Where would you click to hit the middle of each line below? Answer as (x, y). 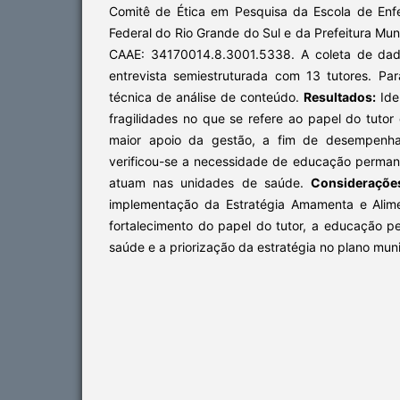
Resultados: (340, 96)
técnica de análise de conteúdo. (206, 96)
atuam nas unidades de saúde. (210, 182)
